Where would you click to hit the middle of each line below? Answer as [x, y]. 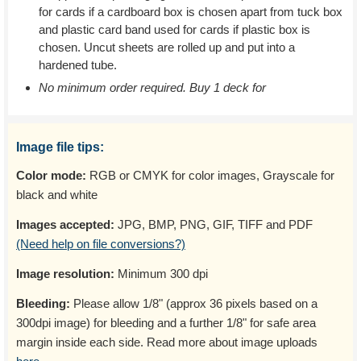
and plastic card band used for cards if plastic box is [174, 29]
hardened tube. [78, 65]
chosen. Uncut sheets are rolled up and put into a [167, 47]
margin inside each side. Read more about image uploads [167, 342]
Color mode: [51, 175]
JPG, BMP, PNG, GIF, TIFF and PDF [214, 224]
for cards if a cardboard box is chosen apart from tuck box [191, 12]
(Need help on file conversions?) [101, 244]
